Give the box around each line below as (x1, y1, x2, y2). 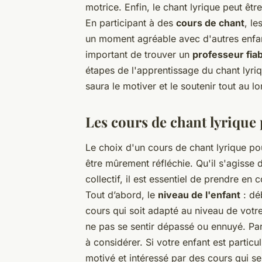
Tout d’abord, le (85, 188, 158, 201)
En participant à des (85, 16, 176, 29)
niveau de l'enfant (158, 188, 240, 201)
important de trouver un (85, 48, 192, 60)
